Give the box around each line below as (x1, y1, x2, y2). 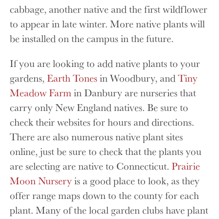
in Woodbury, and (97, 71, 178, 85)
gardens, (10, 71, 47, 85)
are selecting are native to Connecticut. (10, 159, 172, 173)
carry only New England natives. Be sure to (10, 100, 188, 114)
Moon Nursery (10, 174, 72, 187)
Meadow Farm (10, 86, 71, 99)
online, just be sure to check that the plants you (10, 144, 201, 158)
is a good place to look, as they (72, 174, 199, 187)
